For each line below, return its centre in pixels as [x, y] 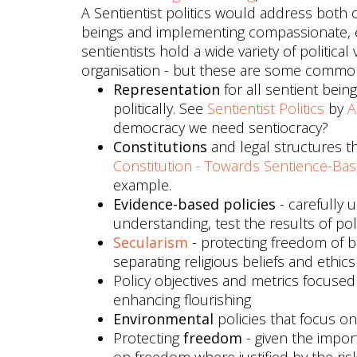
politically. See [160, 108]
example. [142, 185]
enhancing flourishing [182, 300]
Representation [169, 89]
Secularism [151, 242]
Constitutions [160, 147]
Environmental [165, 319]
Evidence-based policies [194, 204]
